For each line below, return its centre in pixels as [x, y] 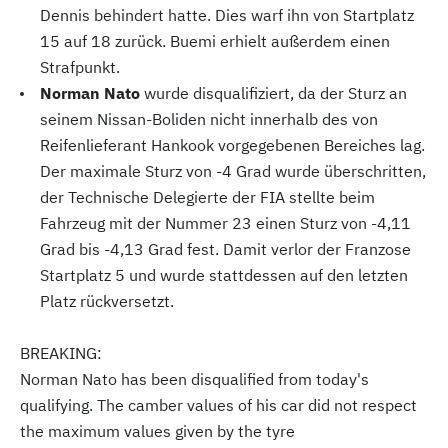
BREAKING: [61, 353]
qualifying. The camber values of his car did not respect [218, 405]
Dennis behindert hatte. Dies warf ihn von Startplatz [227, 15]
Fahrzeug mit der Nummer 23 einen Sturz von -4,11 [225, 223]
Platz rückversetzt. [107, 301]
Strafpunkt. [80, 67]
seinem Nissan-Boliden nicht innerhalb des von [209, 119]
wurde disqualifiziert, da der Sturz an [273, 93]
